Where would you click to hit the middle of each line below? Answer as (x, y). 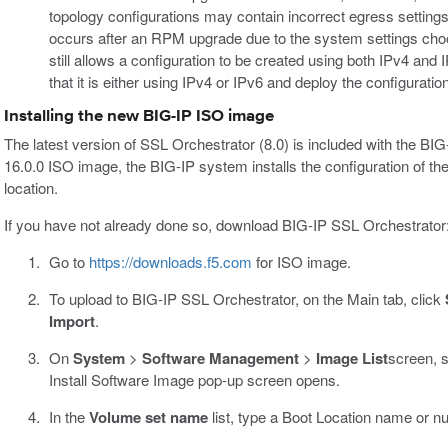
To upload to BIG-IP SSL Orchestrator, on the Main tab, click (246, 298)
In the (68, 416)
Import (71, 320)
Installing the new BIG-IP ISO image (139, 116)
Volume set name (148, 416)
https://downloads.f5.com (170, 261)
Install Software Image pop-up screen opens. (194, 379)
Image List (351, 357)
